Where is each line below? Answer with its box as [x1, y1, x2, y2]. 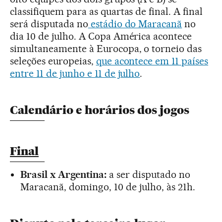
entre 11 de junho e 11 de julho [10, 67, 140, 79]
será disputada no [10, 18, 88, 30]
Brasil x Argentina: [20, 168, 109, 180]
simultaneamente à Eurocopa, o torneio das [10, 43, 202, 55]
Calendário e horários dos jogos [10, 103, 189, 117]
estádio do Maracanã [88, 18, 182, 30]
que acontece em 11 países [96, 55, 209, 67]
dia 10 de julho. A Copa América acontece [10, 30, 192, 42]
